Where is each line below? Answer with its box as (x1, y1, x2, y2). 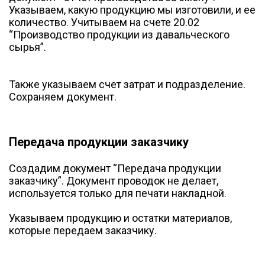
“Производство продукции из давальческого (9, 28, 230, 41)
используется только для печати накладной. (9, 186, 227, 199)
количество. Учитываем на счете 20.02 (9, 16, 199, 29)
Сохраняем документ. (9, 91, 117, 104)
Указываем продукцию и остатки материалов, (9, 211, 232, 224)
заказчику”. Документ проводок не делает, (9, 174, 218, 187)
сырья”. (9, 41, 46, 54)
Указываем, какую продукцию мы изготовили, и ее (9, 4, 256, 17)
